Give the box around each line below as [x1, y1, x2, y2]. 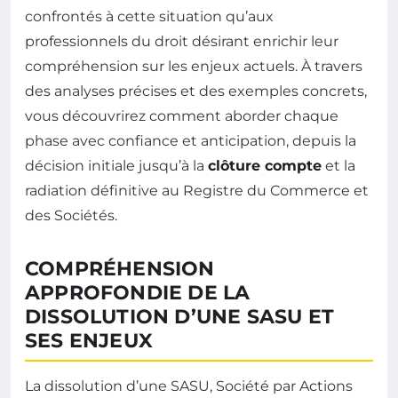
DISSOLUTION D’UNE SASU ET [25, 305, 335, 329]
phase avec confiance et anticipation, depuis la [25, 132, 356, 149]
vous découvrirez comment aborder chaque [25, 107, 338, 124]
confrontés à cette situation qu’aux [25, 8, 274, 25]
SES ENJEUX [25, 329, 153, 353]
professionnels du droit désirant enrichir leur [25, 33, 338, 50]
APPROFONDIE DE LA [25, 281, 251, 305]
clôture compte [208, 157, 322, 174]
